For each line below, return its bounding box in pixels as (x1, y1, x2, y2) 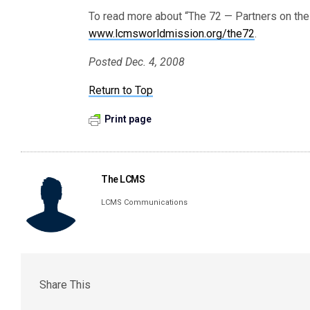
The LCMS (101, 174, 145, 185)
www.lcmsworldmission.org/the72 (89, 27, 255, 40)
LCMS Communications (101, 198, 188, 207)
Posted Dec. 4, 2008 (89, 55, 185, 69)
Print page (104, 113, 152, 125)
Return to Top (89, 84, 154, 97)
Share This (39, 277, 91, 291)
